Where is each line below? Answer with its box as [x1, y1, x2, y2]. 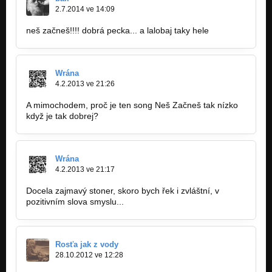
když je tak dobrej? [26, 110, 98, 121]
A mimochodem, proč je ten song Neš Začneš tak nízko [26, 100, 238, 110]
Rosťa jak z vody [55, 239, 118, 249]
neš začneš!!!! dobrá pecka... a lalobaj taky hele [26, 25, 209, 35]
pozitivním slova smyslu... [26, 196, 124, 206]
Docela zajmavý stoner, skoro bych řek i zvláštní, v [26, 185, 219, 195]
